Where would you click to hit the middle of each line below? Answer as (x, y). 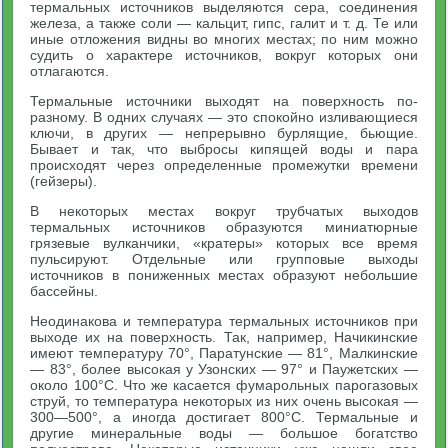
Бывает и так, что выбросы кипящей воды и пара (224, 148)
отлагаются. (70, 70)
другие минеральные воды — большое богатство (224, 432)
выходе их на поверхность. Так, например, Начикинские (224, 336)
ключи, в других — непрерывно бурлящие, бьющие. (224, 132)
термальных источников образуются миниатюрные (224, 226)
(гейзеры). (64, 180)
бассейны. (64, 290)
